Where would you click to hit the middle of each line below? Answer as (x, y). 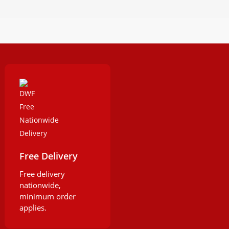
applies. (33, 208)
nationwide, (40, 185)
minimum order (48, 197)
